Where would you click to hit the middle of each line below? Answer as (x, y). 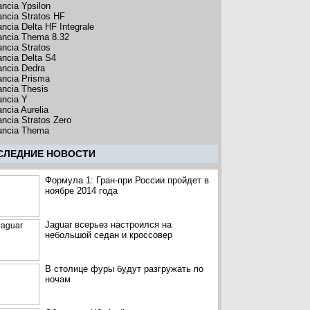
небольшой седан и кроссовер (108, 235)
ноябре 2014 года (81, 191)
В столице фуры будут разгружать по (124, 269)
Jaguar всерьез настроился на (108, 225)
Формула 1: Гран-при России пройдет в (127, 180)
